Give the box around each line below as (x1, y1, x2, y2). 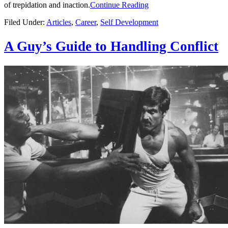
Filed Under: (4, 18, 46, 27)
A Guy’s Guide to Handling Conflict (4, 38, 218, 54)
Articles (46, 18, 71, 27)
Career (75, 18, 96, 27)
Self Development (100, 18, 158, 27)
